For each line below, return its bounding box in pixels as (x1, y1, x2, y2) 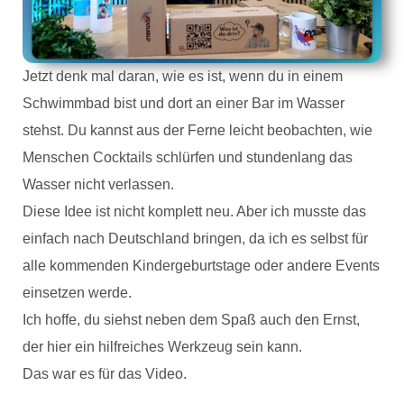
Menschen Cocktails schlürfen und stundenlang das (23, 149, 353, 165)
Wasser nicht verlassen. (23, 176, 174, 192)
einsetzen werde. (23, 284, 132, 300)
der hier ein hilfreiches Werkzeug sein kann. (23, 338, 302, 354)
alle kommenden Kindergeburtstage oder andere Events (23, 257, 380, 273)
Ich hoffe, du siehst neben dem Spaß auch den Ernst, (23, 311, 360, 327)
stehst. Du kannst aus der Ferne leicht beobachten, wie (23, 122, 372, 138)
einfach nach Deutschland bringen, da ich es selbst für (23, 230, 368, 246)
